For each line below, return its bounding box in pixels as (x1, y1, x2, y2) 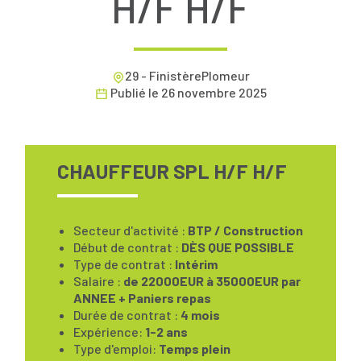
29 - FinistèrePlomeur (124, 68, 250, 83)
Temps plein (159, 341, 230, 356)
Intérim (175, 256, 218, 272)
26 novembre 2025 (160, 85, 267, 100)
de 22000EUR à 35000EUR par (123, 273, 301, 288)
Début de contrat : (73, 239, 179, 255)
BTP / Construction (188, 222, 303, 238)
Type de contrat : (73, 256, 172, 272)
